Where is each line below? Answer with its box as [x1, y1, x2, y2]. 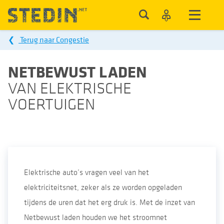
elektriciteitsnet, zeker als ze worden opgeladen [24, 182, 182, 192]
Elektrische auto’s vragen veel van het [24, 167, 149, 177]
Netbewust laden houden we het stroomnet [24, 212, 167, 222]
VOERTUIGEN [8, 95, 95, 114]
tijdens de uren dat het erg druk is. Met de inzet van [24, 197, 195, 207]
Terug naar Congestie [18, 35, 89, 45]
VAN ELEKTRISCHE [8, 79, 131, 98]
